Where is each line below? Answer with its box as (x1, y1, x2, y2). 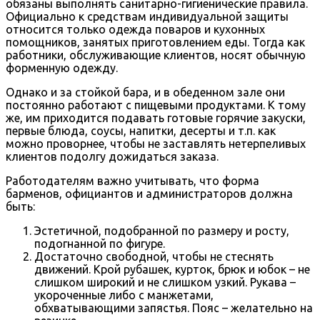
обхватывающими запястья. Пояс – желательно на (34, 301, 313, 314)
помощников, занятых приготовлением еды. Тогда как (6, 35, 305, 49)
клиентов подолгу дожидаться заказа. (6, 149, 219, 163)
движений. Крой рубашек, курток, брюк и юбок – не (34, 262, 310, 276)
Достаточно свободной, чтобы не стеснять (34, 249, 274, 263)
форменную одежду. (6, 61, 118, 74)
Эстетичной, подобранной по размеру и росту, (34, 224, 289, 237)
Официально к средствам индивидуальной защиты (6, 9, 289, 23)
